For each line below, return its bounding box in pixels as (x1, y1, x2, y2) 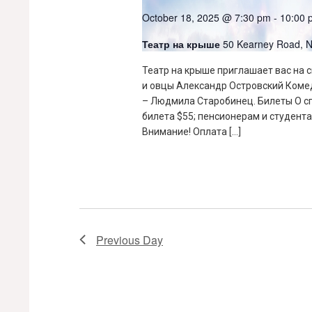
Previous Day (96, 231, 163, 248)
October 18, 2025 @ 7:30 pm (142, 10, 271, 24)
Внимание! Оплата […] (142, 126, 241, 137)
